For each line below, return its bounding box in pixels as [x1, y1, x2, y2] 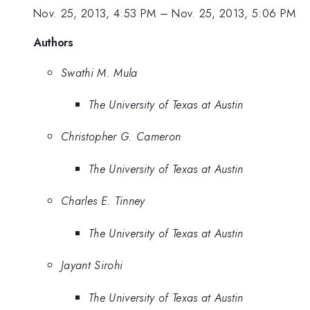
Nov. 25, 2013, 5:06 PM [172, 5, 296, 22]
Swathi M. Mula [61, 64, 138, 81]
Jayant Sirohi [61, 257, 123, 274]
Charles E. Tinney [61, 192, 145, 210]
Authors [33, 33, 73, 51]
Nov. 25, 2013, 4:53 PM [33, 5, 156, 22]
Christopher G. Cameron [61, 128, 181, 145]
